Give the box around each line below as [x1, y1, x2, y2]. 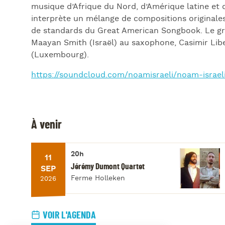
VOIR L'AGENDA [43, 210, 96, 220]
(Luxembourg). [31, 49, 89, 60]
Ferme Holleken [71, 173, 125, 183]
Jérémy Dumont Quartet [71, 162, 145, 171]
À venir [31, 119, 62, 131]
